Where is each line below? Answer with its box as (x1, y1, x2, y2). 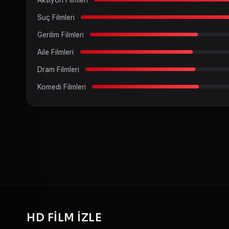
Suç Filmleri (37, 13, 75, 21)
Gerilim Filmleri (37, 30, 84, 39)
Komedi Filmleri (37, 82, 86, 91)
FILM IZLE (47, 211, 102, 224)
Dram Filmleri (37, 65, 79, 74)
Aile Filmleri (37, 48, 74, 56)
